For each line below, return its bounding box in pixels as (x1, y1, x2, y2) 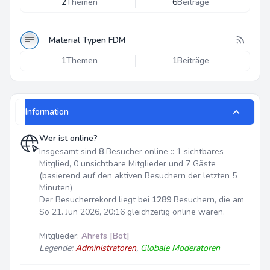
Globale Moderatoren (140, 242, 220, 254)
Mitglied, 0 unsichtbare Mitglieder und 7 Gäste (39, 158, 216, 169)
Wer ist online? (39, 133, 98, 144)
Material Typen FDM (49, 34, 125, 46)
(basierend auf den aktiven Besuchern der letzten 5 (39, 170, 237, 181)
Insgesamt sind (39, 146, 99, 157)
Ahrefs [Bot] (81, 230, 130, 242)
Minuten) (39, 182, 72, 193)
